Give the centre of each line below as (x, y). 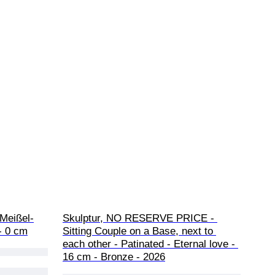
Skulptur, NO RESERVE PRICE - (140, 219)
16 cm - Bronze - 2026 (114, 257)
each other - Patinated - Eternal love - (150, 244)
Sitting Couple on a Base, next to (139, 231)
